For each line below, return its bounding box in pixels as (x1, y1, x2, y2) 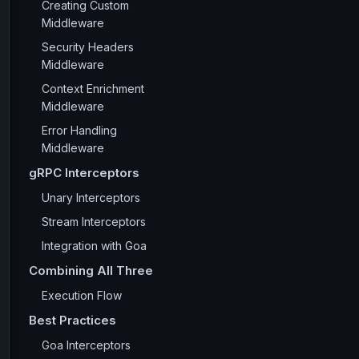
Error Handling (42, 123, 117, 137)
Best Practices (29, 313, 116, 328)
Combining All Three (29, 263, 153, 278)
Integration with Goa (42, 239, 147, 252)
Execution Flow (42, 288, 122, 302)
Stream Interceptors (42, 215, 146, 228)
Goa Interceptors (42, 338, 131, 352)
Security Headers (42, 40, 134, 54)
